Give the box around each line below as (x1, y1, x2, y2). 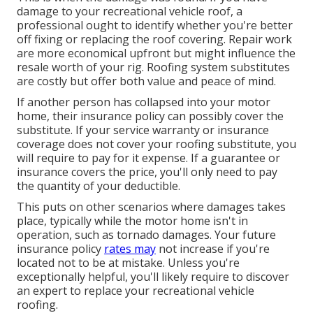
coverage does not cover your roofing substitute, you (17, 136, 296, 152)
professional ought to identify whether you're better (17, 17, 293, 34)
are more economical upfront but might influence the (17, 45, 296, 61)
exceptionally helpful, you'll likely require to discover (17, 269, 289, 285)
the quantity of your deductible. (17, 178, 180, 194)
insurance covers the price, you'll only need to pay (17, 164, 277, 180)
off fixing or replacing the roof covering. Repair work (17, 31, 292, 48)
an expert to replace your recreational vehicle (17, 283, 254, 299)
